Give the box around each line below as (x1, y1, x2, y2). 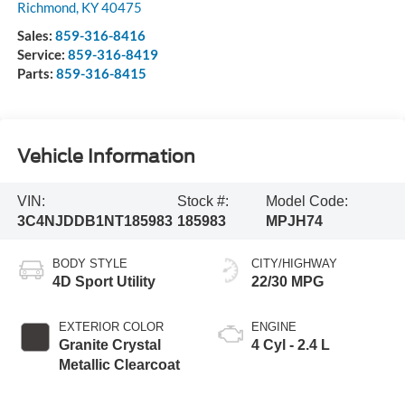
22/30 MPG (251, 274, 324, 290)
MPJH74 (266, 212, 324, 229)
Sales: (16, 27, 55, 44)
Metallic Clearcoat (58, 357, 180, 373)
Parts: (16, 65, 56, 82)
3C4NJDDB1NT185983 (16, 212, 173, 229)
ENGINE (251, 320, 297, 334)
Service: (16, 46, 68, 63)
